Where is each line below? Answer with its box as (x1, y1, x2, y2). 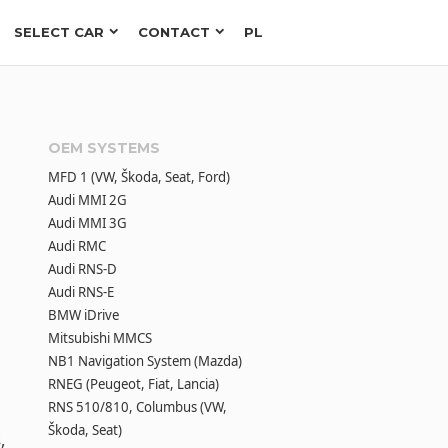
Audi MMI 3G (47, 214, 127, 233)
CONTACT (138, 24, 211, 40)
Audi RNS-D (47, 260, 117, 279)
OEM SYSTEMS (47, 138, 160, 157)
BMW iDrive (47, 306, 119, 325)
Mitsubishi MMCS (47, 329, 152, 348)
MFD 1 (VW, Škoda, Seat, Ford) (47, 168, 230, 187)
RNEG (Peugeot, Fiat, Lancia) (47, 375, 219, 394)
